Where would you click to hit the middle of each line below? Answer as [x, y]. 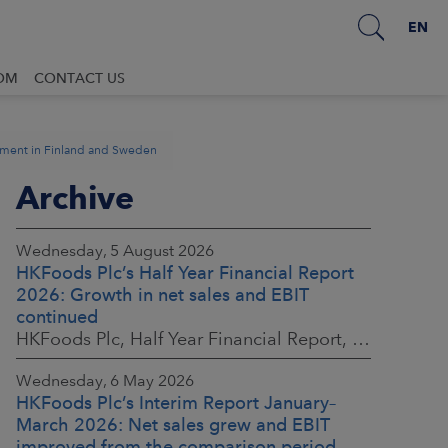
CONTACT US [79, 78]
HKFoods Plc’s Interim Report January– [176, 402]
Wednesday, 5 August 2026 [115, 250]
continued [57, 316]
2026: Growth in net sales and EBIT [162, 294]
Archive [75, 197]
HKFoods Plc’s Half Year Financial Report [185, 272]
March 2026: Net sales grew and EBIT [173, 424]
